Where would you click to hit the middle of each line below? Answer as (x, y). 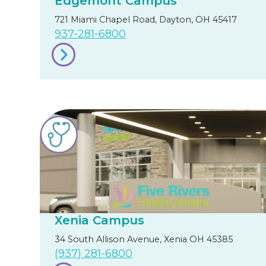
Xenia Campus (100, 220)
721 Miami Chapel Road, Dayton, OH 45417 (146, 19)
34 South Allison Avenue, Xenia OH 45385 (144, 239)
